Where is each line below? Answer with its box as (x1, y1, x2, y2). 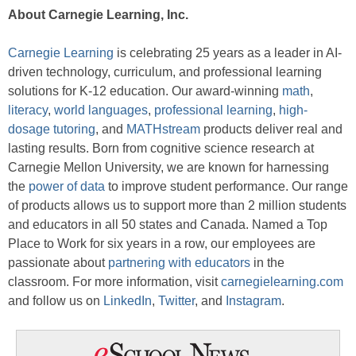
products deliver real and (200, 122, 342, 136)
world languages (54, 103, 148, 117)
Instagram (226, 293, 281, 308)
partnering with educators (108, 255, 250, 269)
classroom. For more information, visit (8, 274, 221, 288)
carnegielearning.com (221, 274, 343, 288)
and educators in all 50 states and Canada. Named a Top (8, 217, 327, 231)
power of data (29, 179, 105, 193)
